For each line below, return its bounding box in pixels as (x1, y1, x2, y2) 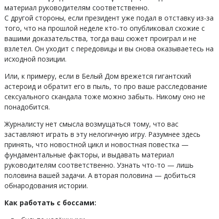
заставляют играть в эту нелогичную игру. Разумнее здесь (4, 130, 200, 139)
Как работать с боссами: (4, 198, 96, 207)
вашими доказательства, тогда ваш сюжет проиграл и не (4, 34, 197, 43)
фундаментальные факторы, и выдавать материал (4, 150, 174, 159)
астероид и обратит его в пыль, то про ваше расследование (4, 82, 207, 91)
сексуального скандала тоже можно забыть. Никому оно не (4, 92, 205, 101)
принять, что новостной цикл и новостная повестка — (4, 140, 189, 149)
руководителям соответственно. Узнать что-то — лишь (4, 160, 194, 170)
